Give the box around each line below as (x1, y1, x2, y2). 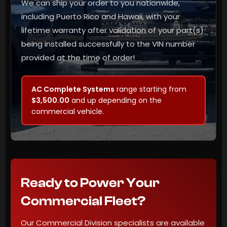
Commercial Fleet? (21, 194, 145, 209)
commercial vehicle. (31, 106, 104, 117)
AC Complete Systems (31, 84, 115, 95)
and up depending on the (69, 95, 162, 106)
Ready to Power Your (21, 175, 160, 191)
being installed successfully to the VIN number (21, 39, 195, 50)
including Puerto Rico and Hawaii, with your (21, 11, 180, 22)
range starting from (115, 84, 186, 95)
